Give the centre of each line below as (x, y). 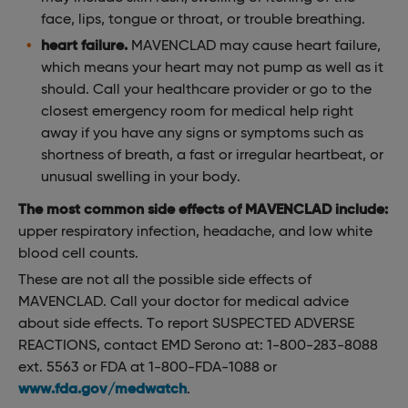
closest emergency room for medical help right (197, 110)
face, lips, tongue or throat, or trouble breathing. (203, 18)
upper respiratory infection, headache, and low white (195, 230)
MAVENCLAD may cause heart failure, (254, 45)
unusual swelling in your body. (141, 176)
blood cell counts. (78, 252)
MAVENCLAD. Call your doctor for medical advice (184, 301)
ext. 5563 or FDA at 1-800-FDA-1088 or (148, 366)
